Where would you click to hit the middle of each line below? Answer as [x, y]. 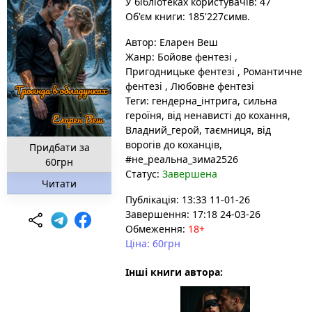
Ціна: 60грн [153, 243]
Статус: [144, 174]
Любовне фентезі [211, 86]
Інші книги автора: [174, 272]
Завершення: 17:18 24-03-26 [193, 214]
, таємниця [225, 130]
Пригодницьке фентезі [181, 71]
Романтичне [271, 71]
